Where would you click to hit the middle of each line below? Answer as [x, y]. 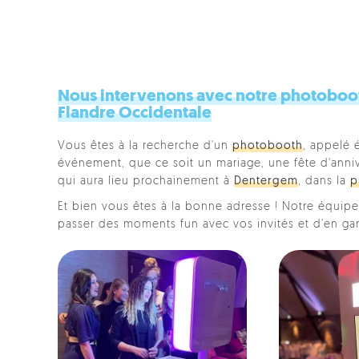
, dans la [324, 182]
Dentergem [266, 182]
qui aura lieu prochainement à [146, 182]
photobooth [268, 146]
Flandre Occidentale [135, 113]
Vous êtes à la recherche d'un [145, 146]
